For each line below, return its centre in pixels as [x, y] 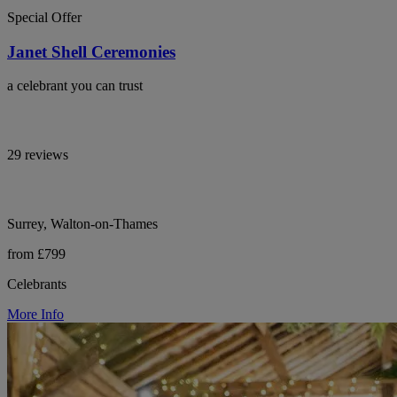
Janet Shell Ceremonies [91, 51]
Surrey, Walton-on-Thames [82, 224]
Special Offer [44, 17]
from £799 [36, 254]
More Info [35, 315]
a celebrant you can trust [75, 86]
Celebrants [37, 284]
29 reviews [38, 155]
